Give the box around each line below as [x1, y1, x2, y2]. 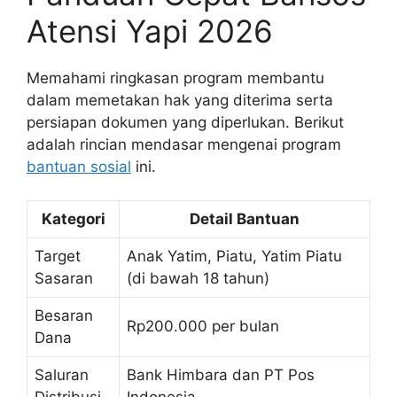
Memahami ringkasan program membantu [27, 68, 324, 87]
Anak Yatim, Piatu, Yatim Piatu [127, 247, 342, 266]
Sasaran [35, 269, 93, 288]
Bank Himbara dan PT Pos [127, 366, 315, 385]
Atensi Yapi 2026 [27, 12, 273, 50]
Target [35, 247, 81, 266]
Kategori [41, 210, 105, 229]
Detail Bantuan [190, 210, 300, 229]
